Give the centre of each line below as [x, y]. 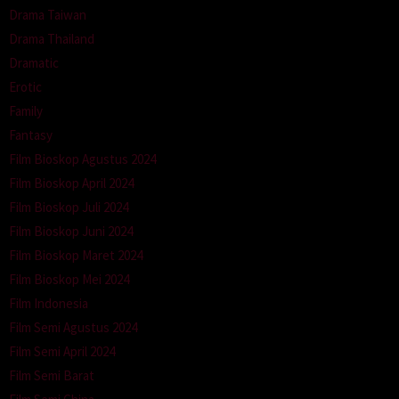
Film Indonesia [49, 304]
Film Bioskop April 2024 [71, 183]
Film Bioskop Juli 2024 [69, 208]
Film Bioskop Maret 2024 [76, 256]
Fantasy [31, 135]
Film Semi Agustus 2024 [73, 328]
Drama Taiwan [48, 15]
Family [26, 111]
